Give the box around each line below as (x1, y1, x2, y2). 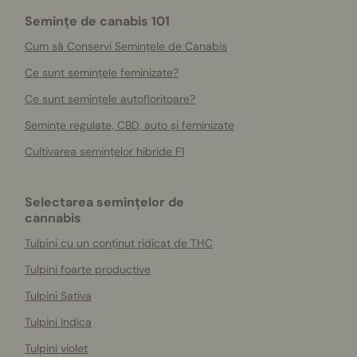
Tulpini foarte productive (25, 262, 151, 277)
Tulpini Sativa (25, 288, 92, 303)
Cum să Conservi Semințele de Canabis (25, 39, 227, 53)
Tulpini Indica (25, 315, 92, 329)
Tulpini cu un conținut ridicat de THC (25, 236, 213, 250)
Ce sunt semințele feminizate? (25, 65, 178, 80)
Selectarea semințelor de (25, 194, 184, 210)
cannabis (25, 210, 81, 226)
